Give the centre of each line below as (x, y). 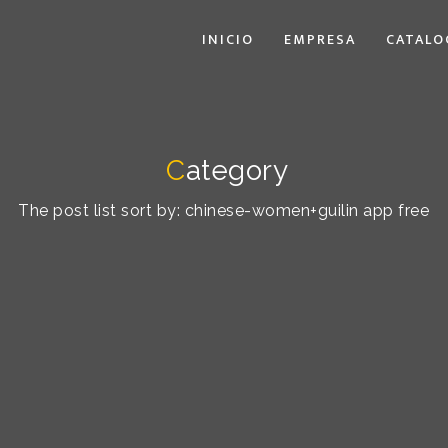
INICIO (228, 39)
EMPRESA (320, 39)
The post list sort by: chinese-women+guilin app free (224, 210)
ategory (236, 170)
